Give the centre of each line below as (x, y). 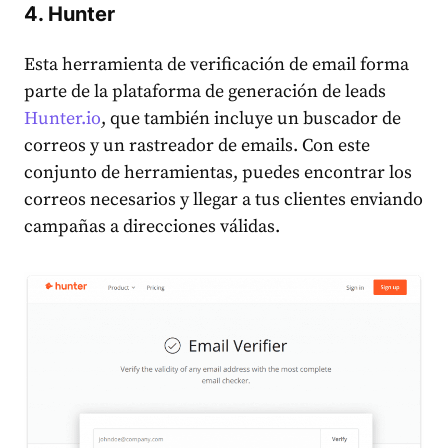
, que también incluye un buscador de (251, 119)
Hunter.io (62, 119)
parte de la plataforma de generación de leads (205, 92)
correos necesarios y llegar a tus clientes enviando (223, 200)
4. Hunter (69, 14)
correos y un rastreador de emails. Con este (197, 146)
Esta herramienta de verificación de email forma (216, 65)
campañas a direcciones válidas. (152, 227)
